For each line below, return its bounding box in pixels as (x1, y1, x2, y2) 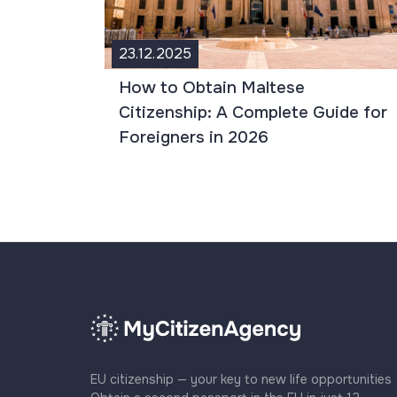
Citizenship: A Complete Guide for (119, 101, 387, 123)
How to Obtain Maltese (119, 76, 305, 98)
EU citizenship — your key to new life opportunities (90, 370, 392, 387)
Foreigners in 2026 (119, 126, 269, 148)
